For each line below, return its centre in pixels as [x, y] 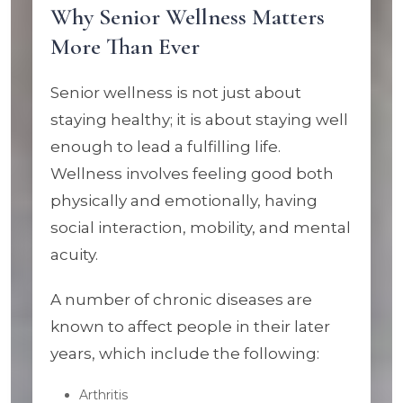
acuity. [74, 255]
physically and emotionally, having [184, 201]
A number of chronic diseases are [181, 300]
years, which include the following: [185, 354]
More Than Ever [125, 46]
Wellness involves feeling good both [192, 174]
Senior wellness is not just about [176, 93]
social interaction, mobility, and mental [201, 228]
